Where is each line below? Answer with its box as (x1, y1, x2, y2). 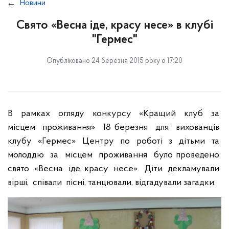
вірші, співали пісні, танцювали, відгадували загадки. (8, 178, 216, 188)
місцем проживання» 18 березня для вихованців (8, 123, 221, 132)
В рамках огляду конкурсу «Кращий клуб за (8, 109, 221, 119)
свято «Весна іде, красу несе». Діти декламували (8, 164, 221, 174)
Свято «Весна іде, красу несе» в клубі (16, 19, 213, 32)
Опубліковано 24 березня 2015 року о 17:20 (47, 57, 182, 65)
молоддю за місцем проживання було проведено (8, 150, 221, 160)
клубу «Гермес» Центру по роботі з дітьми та (8, 136, 221, 146)
